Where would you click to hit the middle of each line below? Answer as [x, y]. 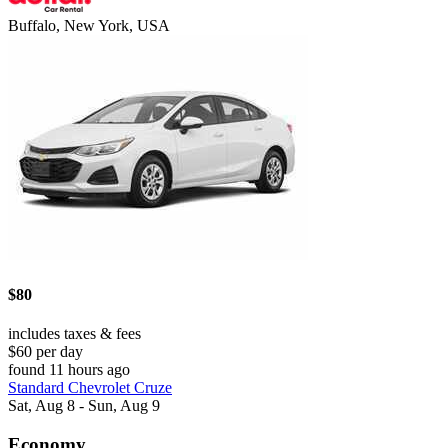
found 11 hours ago [69, 369]
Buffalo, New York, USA [89, 26]
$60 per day [45, 351]
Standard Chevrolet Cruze [90, 387]
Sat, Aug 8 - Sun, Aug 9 [84, 405]
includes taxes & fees [74, 333]
